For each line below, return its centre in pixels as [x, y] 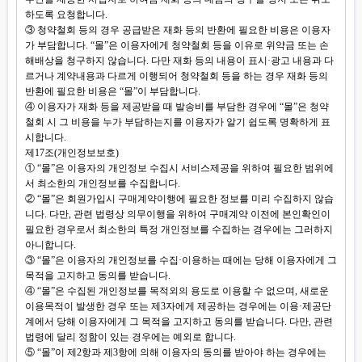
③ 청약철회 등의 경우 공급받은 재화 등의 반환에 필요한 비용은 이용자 [178, 30]
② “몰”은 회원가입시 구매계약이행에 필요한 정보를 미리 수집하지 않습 [179, 199]
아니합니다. [51, 245]
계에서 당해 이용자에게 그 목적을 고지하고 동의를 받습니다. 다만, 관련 [179, 322]
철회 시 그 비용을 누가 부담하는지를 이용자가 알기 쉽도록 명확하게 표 [178, 122]
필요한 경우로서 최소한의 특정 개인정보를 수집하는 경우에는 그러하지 [179, 229]
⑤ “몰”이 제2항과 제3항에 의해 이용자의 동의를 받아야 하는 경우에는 [176, 352]
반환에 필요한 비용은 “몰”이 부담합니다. [113, 91]
